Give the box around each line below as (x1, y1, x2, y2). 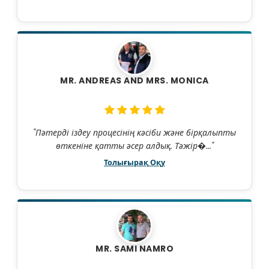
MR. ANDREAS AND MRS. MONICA (60, 74, 209, 87)
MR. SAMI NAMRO (95, 243, 174, 255)
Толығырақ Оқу (104, 157, 165, 168)
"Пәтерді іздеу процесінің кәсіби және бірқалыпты (33, 127, 236, 139)
